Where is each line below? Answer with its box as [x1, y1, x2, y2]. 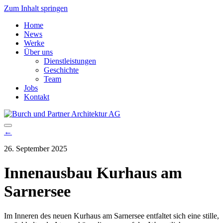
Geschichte [44, 66, 79, 74]
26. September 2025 [4, 144, 67, 153]
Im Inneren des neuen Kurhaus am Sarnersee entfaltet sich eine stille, [4, 211, 219, 220]
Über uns [24, 48, 53, 56]
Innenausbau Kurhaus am [4, 164, 182, 182]
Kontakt [24, 93, 49, 101]
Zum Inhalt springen [4, 4, 68, 12]
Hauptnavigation [3, 109, 90, 122]
